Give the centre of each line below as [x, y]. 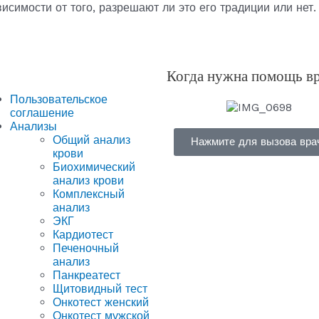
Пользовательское [59, 100]
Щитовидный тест [100, 289]
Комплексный [89, 194]
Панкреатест [87, 276]
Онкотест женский [101, 303]
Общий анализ [91, 140]
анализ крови [88, 181]
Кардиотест [83, 235]
